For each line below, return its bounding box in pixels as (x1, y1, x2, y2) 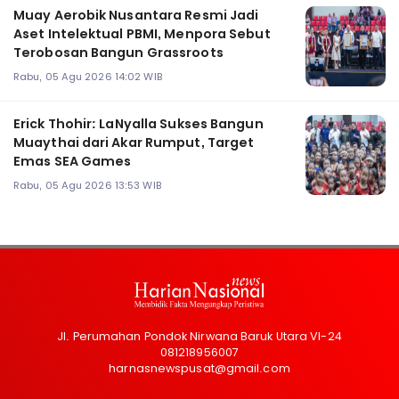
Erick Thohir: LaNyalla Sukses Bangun (13, 114, 264, 133)
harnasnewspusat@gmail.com (109, 360, 290, 376)
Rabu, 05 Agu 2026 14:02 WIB (13, 69, 162, 85)
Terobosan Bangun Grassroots (13, 43, 224, 61)
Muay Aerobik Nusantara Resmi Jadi (13, 5, 259, 24)
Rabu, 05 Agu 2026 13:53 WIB (13, 178, 161, 193)
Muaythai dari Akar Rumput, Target (13, 133, 255, 151)
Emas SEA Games (13, 151, 132, 170)
